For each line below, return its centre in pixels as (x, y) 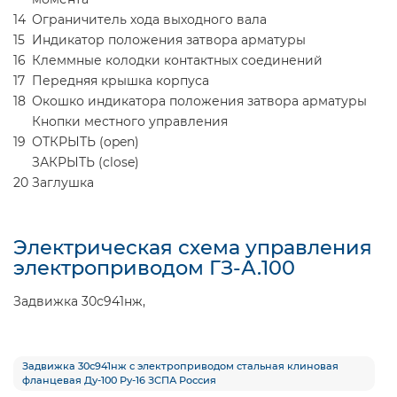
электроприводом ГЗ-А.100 (154, 267)
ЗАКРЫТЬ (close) (86, 162)
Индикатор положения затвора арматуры (169, 39)
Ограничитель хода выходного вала (149, 19)
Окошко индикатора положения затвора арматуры (199, 101)
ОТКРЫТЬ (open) (86, 141)
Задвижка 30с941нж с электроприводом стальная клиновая (180, 366)
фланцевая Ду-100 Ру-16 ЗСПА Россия (119, 380)
